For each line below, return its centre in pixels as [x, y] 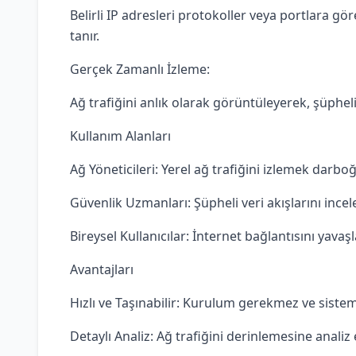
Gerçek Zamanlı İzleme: [140, 69]
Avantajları [102, 269]
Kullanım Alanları [120, 136]
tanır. [85, 36]
